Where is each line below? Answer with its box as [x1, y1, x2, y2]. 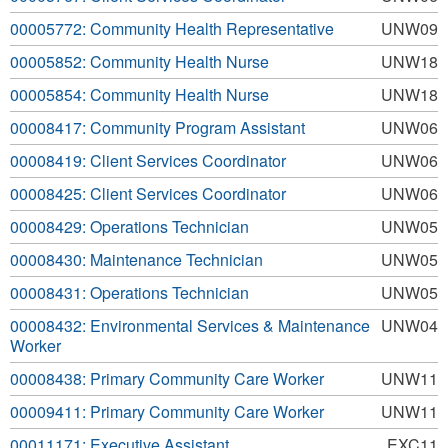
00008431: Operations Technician [10, 281, 249, 304]
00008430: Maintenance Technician [10, 248, 263, 271]
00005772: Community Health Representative [10, 17, 334, 40]
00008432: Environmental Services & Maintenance [10, 314, 370, 337]
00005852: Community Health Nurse [10, 50, 269, 73]
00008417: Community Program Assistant [10, 116, 305, 139]
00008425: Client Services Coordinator [10, 182, 286, 205]
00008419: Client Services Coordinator [10, 149, 286, 172]
